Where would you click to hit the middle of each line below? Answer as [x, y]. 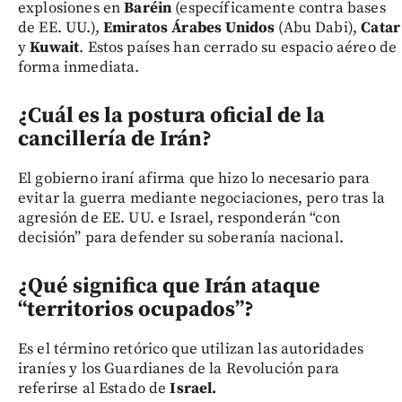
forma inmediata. [79, 68]
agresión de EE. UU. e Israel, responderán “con [179, 218]
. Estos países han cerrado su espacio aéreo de [238, 48]
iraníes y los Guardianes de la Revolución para [179, 369]
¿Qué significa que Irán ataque [169, 287]
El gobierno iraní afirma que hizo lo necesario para [194, 179]
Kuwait [55, 48]
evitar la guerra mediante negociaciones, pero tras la [201, 199]
